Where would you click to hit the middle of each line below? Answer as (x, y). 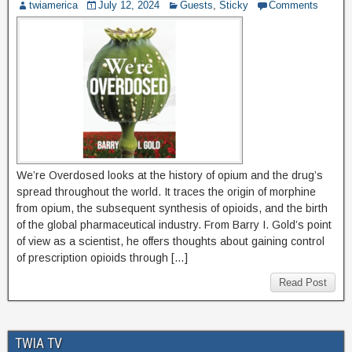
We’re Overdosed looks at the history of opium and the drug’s (170, 176)
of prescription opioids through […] (102, 258)
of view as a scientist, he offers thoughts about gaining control (170, 242)
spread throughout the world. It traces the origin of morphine (166, 192)
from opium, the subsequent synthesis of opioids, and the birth (172, 209)
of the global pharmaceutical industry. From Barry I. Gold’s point (174, 225)
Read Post (303, 283)
